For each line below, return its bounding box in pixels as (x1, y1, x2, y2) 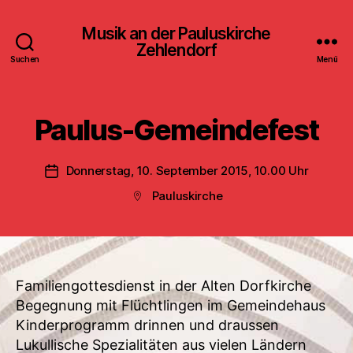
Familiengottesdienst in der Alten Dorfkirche (16, 277, 311, 294)
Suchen (9, 54, 40, 64)
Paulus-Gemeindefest (34, 113, 319, 147)
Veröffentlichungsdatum (50, 164, 188, 179)
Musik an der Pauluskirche (82, 23, 271, 43)
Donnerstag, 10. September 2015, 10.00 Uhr (65, 163, 309, 178)
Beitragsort (136, 189, 200, 204)
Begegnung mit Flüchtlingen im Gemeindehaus (16, 297, 325, 314)
